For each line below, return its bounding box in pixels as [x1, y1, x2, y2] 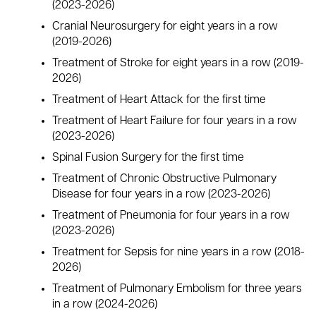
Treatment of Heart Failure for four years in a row [52, 116, 297, 128]
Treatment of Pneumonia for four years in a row [52, 210, 290, 222]
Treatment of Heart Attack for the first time [52, 95, 266, 107]
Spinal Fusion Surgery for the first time [52, 152, 244, 164]
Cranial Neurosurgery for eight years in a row [52, 21, 278, 33]
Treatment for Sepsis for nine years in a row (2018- [52, 247, 305, 259]
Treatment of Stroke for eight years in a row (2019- [52, 58, 304, 70]
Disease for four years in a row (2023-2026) [52, 189, 270, 201]
